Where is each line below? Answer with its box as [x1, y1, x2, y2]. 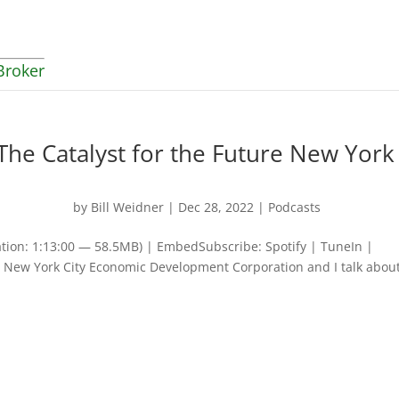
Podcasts [268, 199, 322, 216]
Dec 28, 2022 [178, 199, 255, 216]
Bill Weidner [91, 199, 165, 216]
